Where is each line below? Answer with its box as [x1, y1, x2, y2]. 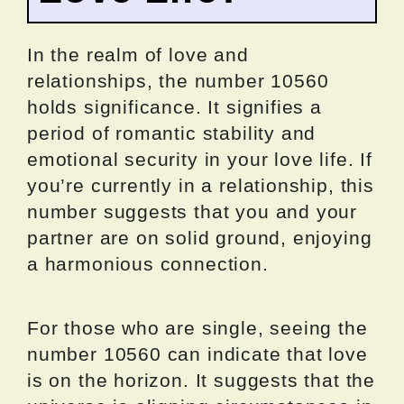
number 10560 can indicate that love [27, 344, 368, 365]
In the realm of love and [27, 44, 249, 66]
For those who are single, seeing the [27, 317, 368, 339]
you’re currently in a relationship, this [27, 175, 374, 197]
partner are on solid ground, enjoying [27, 227, 372, 249]
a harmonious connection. [27, 253, 269, 275]
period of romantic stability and [27, 123, 317, 144]
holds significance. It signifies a [27, 96, 322, 118]
